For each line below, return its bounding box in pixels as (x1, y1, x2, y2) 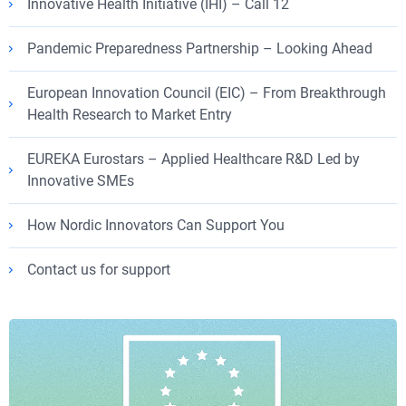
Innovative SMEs (27, 172, 134, 189)
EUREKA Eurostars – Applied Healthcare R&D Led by (27, 150, 360, 168)
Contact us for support (27, 261, 174, 278)
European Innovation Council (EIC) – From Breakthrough (27, 84, 386, 101)
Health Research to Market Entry (27, 106, 232, 123)
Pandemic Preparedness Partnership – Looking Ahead (27, 40, 372, 57)
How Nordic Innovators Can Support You (27, 217, 285, 234)
